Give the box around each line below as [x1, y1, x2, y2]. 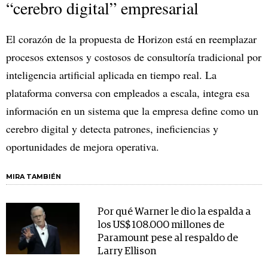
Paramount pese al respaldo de [97, 233, 238, 244]
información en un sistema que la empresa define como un [6, 103, 258, 118]
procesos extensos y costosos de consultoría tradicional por [6, 50, 261, 65]
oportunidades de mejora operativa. [6, 139, 159, 154]
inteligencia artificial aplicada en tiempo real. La [6, 68, 217, 83]
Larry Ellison [97, 246, 156, 257]
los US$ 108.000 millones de [97, 220, 224, 231]
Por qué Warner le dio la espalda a [97, 207, 251, 218]
